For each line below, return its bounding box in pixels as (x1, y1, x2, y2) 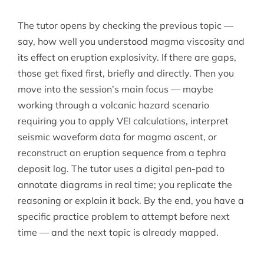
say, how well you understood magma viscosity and (17, 35, 245, 48)
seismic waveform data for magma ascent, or (17, 131, 217, 143)
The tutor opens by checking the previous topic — (17, 19, 233, 32)
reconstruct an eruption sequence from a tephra (17, 147, 226, 159)
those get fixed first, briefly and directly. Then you (17, 67, 234, 80)
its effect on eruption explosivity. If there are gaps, (17, 51, 236, 64)
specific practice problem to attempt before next (17, 210, 230, 223)
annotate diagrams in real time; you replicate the (17, 179, 232, 191)
